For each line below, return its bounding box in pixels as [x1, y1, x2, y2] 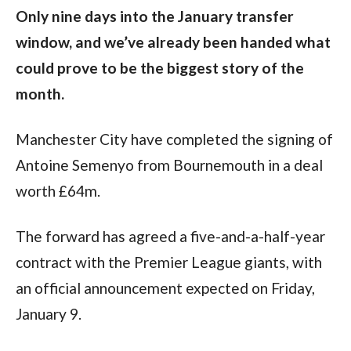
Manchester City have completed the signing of [15, 129, 333, 148]
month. [15, 84, 64, 103]
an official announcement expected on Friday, [15, 278, 315, 297]
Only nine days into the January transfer [15, 6, 294, 25]
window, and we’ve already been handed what [15, 32, 331, 51]
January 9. [15, 304, 81, 323]
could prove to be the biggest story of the [15, 58, 304, 77]
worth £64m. [15, 181, 100, 200]
